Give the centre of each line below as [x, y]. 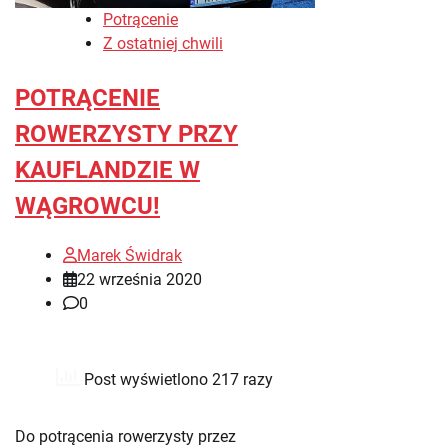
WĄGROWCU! [87, 205]
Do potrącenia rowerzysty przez [125, 436]
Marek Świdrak [129, 255]
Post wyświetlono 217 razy [177, 379]
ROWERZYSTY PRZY [126, 133]
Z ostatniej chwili [163, 43]
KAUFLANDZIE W [107, 169]
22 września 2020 [139, 279]
